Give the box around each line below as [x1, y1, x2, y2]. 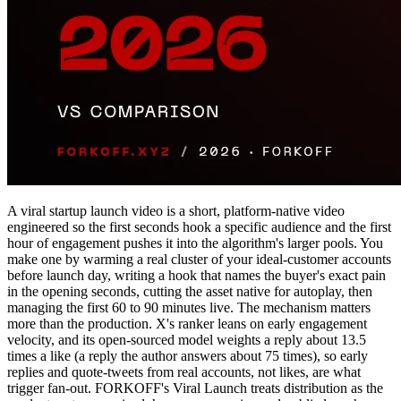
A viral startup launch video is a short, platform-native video [7, 202, 345, 218]
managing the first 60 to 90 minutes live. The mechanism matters [7, 299, 371, 315]
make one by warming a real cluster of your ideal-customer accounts [7, 251, 391, 267]
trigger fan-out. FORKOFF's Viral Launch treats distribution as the [7, 380, 383, 396]
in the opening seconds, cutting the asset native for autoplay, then [7, 283, 372, 299]
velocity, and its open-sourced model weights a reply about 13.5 [7, 331, 366, 347]
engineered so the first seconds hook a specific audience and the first [7, 218, 391, 235]
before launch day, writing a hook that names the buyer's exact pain [7, 267, 386, 283]
